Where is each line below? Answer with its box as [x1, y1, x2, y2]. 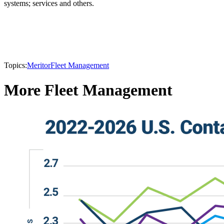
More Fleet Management [4, 80, 172, 99]
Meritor [27, 61, 50, 70]
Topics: [4, 61, 27, 70]
